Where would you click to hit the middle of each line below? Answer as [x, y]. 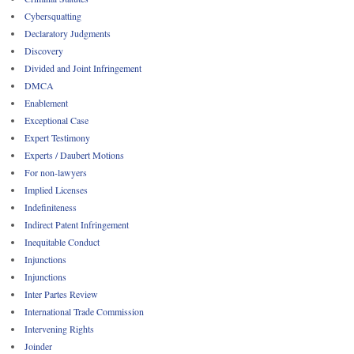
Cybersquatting [53, 16]
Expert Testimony [57, 138]
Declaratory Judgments [68, 34]
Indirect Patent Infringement [77, 225]
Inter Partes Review [61, 294]
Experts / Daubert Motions [74, 155]
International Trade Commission [84, 312]
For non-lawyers [56, 173]
